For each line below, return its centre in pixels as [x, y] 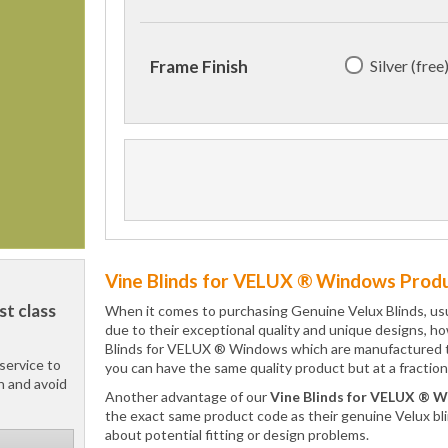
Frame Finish [199, 67]
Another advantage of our [187, 396]
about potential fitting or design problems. [237, 434]
